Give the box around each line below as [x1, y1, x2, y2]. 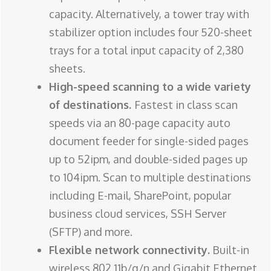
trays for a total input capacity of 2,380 [49, 44, 244, 57]
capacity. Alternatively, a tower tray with [49, 7, 249, 21]
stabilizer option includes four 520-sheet [49, 25, 252, 39]
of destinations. [49, 98, 134, 112]
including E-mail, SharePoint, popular [49, 189, 231, 203]
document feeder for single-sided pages [49, 134, 249, 148]
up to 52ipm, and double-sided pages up [49, 152, 247, 166]
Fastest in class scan [134, 98, 238, 112]
